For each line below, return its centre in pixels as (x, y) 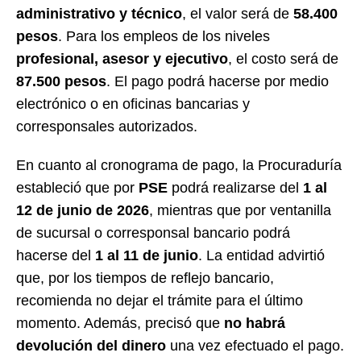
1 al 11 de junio (147, 255)
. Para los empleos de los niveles (164, 36)
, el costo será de (283, 58)
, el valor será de (238, 13)
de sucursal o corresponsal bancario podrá (153, 232)
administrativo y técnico (99, 13)
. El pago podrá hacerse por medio (218, 81)
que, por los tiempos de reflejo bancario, (145, 278)
